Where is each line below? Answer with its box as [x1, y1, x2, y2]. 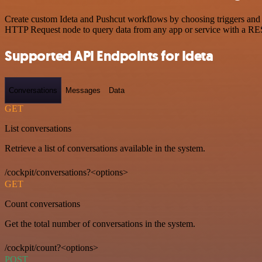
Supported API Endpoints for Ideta [5, 46, 213, 65]
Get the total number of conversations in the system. [5, 219, 195, 229]
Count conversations [5, 199, 80, 209]
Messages [65, 85, 101, 95]
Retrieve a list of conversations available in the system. [5, 143, 205, 154]
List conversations [5, 123, 71, 134]
